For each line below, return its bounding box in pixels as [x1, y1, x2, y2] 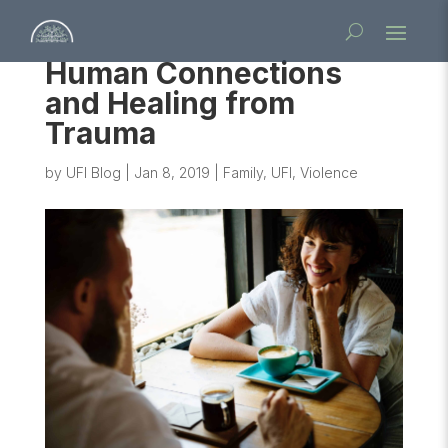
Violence [299, 164, 358, 181]
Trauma [44, 115, 156, 151]
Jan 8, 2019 [133, 164, 210, 181]
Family [222, 164, 263, 181]
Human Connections [44, 55, 342, 91]
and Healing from [44, 85, 295, 121]
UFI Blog [65, 164, 121, 181]
